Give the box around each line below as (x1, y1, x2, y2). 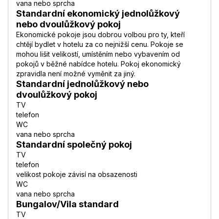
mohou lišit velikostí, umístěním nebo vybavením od (16, 50, 180, 59)
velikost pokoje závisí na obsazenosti (16, 170, 137, 179)
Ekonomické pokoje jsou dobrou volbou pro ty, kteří (16, 30, 185, 39)
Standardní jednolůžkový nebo (16, 79, 149, 89)
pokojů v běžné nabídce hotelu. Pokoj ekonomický (16, 60, 181, 68)
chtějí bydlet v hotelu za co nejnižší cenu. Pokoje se (16, 40, 183, 49)
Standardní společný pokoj (16, 139, 132, 150)
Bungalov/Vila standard (16, 199, 119, 210)
